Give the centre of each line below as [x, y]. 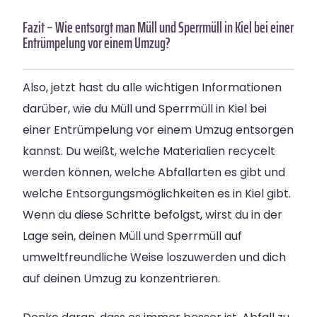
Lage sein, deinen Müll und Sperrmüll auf [132, 236]
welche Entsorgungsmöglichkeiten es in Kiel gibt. [157, 194]
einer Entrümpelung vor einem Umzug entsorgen [158, 130]
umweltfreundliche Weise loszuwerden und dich [154, 258]
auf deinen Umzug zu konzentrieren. [121, 279]
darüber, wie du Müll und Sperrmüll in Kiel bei [145, 109]
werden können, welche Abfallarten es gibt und [154, 173]
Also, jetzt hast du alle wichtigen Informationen [152, 88]
